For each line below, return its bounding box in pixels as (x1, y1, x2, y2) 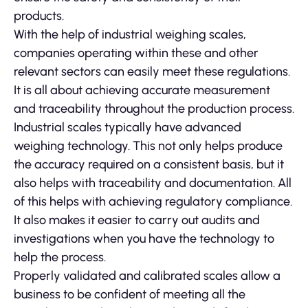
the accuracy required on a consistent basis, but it (14, 156, 284, 172)
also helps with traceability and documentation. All (14, 175, 291, 190)
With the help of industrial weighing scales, (14, 26, 246, 42)
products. (14, 8, 64, 23)
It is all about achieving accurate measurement (14, 82, 270, 98)
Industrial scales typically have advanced (14, 119, 241, 135)
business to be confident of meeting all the (14, 286, 245, 302)
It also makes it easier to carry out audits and (14, 212, 260, 228)
